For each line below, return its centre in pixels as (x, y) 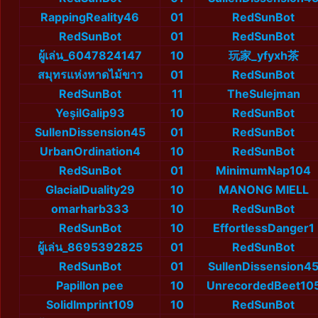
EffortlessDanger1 (263, 228)
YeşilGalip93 (90, 113)
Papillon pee (90, 286)
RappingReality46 (90, 17)
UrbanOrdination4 (90, 152)
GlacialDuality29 (90, 190)
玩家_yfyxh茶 (263, 56)
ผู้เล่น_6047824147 (90, 56)
